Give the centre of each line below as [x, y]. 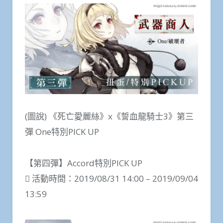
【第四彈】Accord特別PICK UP [84, 163]
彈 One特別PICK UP [62, 132]
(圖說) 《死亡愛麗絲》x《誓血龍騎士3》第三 [109, 116]
